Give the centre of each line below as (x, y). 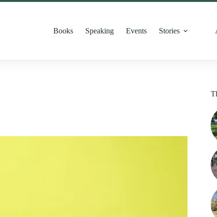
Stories (170, 31)
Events (137, 31)
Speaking (100, 31)
